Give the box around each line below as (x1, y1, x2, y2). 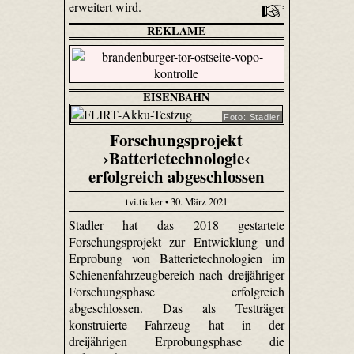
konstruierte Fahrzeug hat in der (68, 316, 285, 333)
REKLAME (146, 22, 206, 40)
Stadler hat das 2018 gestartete (68, 217, 285, 234)
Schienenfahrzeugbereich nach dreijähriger (68, 266, 285, 284)
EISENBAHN (143, 88, 210, 105)
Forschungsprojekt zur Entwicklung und (68, 233, 285, 250)
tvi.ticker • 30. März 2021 (125, 194, 228, 209)
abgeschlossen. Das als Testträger (68, 299, 285, 317)
